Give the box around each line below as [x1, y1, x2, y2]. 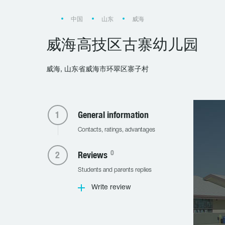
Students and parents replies [77, 167, 152, 173]
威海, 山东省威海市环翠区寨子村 [46, 66, 149, 73]
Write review [91, 184, 131, 191]
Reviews [77, 150, 109, 160]
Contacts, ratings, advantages [77, 127, 155, 133]
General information [77, 109, 149, 120]
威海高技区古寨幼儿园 [46, 35, 198, 53]
